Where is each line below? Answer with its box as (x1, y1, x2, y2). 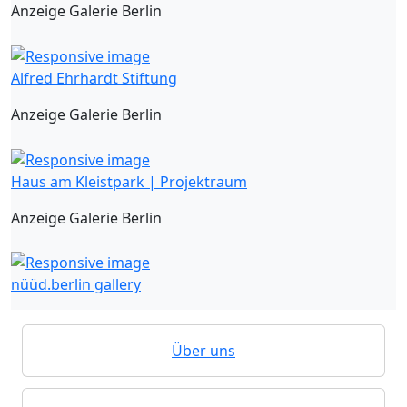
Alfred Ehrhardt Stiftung (11, 67, 177, 88)
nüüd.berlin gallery (11, 274, 141, 295)
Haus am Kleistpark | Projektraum (11, 171, 247, 192)
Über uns (172, 341, 235, 362)
